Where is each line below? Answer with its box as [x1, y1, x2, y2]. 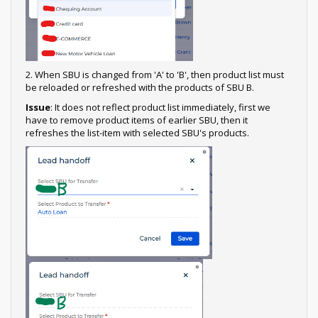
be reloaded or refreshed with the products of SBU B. [26, 80, 254, 94]
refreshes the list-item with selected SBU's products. [26, 126, 249, 139]
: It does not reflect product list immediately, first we [50, 100, 270, 114]
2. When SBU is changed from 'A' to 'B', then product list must [26, 67, 284, 81]
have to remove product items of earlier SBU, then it [26, 113, 248, 126]
